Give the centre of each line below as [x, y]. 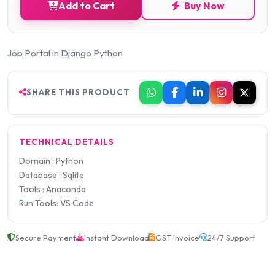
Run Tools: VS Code [56, 203]
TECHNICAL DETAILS [67, 141]
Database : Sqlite [52, 175]
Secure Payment [46, 237]
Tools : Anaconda [52, 189]
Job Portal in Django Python [65, 53]
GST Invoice [177, 237]
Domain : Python [51, 161]
